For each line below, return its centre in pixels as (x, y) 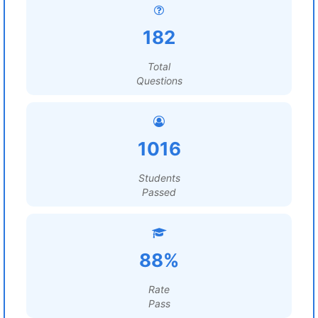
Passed (159, 192)
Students (159, 178)
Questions (159, 81)
